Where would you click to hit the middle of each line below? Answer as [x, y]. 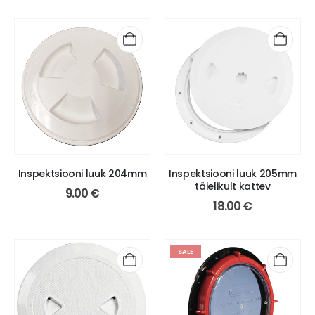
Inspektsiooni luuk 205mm [233, 174]
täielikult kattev [233, 187]
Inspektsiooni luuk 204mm [82, 174]
